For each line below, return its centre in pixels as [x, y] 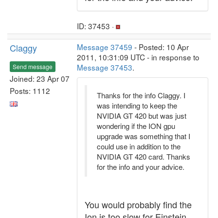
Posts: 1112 [30, 90]
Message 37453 [105, 67]
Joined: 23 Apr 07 [40, 78]
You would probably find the [138, 204]
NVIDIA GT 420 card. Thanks [144, 156]
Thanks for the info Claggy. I [141, 95]
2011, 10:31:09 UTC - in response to [138, 57]
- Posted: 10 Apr [161, 47]
